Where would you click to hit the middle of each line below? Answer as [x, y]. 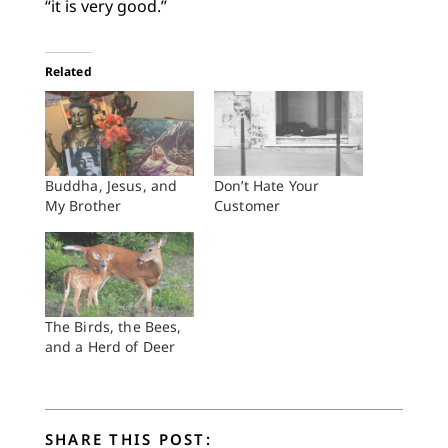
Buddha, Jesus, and [111, 185]
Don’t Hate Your [267, 185]
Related [68, 71]
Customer [247, 205]
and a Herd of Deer [110, 347]
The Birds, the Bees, [113, 327]
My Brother [83, 205]
